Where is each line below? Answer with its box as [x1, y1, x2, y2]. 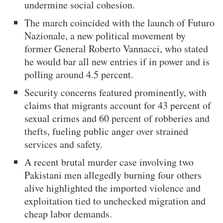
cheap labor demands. [24, 207, 112, 221]
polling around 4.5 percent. [24, 67, 134, 81]
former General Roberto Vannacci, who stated [24, 41, 209, 55]
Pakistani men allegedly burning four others [24, 168, 202, 182]
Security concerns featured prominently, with [24, 85, 207, 99]
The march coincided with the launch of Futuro [24, 15, 215, 29]
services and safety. [24, 137, 103, 151]
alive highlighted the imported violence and [24, 181, 201, 195]
